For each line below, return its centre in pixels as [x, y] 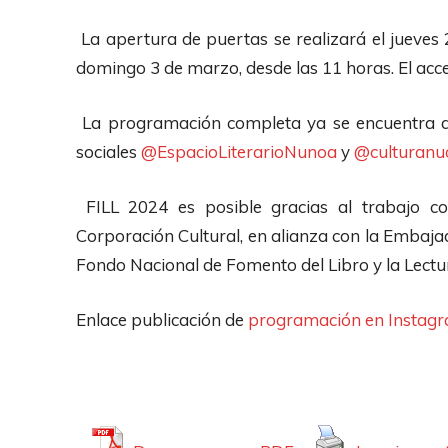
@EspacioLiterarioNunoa [239, 151]
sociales [108, 151]
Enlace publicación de [162, 319]
